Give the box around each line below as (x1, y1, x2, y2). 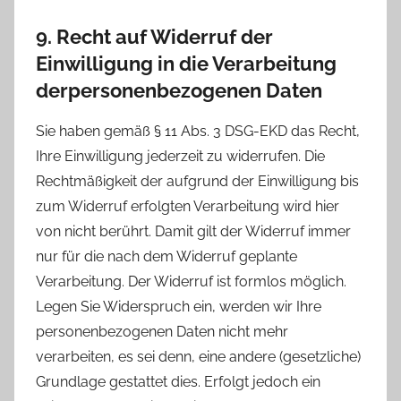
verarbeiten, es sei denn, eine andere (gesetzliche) (36, 347, 361, 365)
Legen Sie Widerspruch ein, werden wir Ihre (36, 297, 321, 315)
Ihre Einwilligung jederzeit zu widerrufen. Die (36, 147, 325, 165)
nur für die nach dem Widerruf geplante (36, 247, 297, 265)
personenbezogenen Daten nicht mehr (36, 322, 288, 340)
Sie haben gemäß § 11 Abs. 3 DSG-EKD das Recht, (36, 122, 360, 140)
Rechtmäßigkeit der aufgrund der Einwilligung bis (36, 172, 359, 190)
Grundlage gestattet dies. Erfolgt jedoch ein (36, 372, 320, 390)
